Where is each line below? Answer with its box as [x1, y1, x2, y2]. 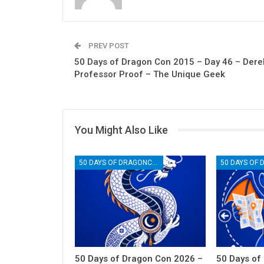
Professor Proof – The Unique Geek [74, 68, 225, 80]
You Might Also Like [75, 123, 168, 136]
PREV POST [87, 41, 129, 50]
